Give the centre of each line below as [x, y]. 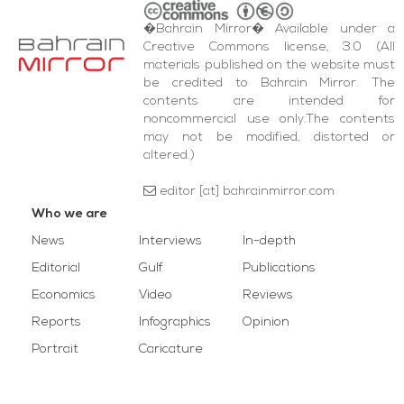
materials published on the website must [269, 65]
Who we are [69, 214]
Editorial [56, 268]
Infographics [175, 322]
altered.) [170, 156]
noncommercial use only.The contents [269, 119]
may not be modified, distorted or [269, 138]
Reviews [268, 295]
